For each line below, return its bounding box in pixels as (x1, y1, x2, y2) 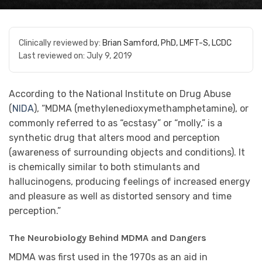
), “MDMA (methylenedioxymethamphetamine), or (34, 103, 249, 114)
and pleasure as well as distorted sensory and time (9, 191, 232, 202)
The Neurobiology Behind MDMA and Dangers (9, 232, 206, 243)
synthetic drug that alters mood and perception (9, 132, 220, 143)
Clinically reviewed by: (19, 38, 102, 48)
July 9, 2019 (87, 51, 132, 61)
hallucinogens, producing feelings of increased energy (9, 176, 250, 187)
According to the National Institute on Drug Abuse (9, 88, 231, 99)
